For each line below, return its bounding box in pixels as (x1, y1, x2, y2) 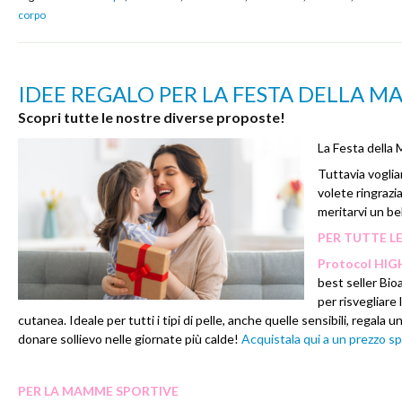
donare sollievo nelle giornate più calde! (18, 330, 241, 346)
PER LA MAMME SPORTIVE (18, 382, 179, 398)
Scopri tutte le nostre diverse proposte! (18, 108, 285, 126)
